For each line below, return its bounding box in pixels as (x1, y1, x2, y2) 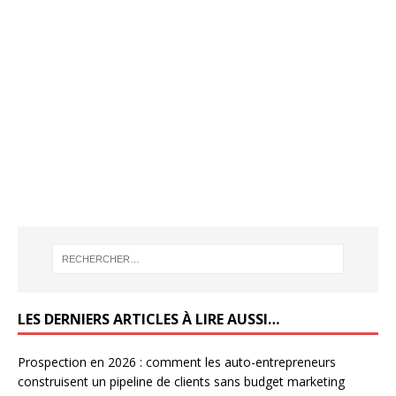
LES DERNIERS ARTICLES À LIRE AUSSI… (18, 308, 279, 329)
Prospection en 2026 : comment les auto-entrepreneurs (18, 353, 336, 370)
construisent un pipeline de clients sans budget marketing (18, 372, 345, 390)
